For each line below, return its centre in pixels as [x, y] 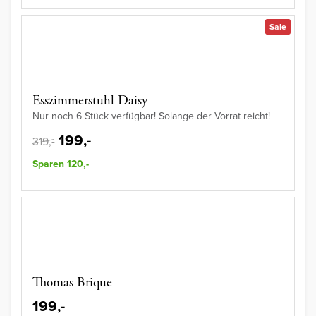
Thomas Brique [72, 283]
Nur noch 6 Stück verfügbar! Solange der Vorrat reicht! [151, 116]
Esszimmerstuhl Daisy [90, 101]
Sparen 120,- [61, 164]
